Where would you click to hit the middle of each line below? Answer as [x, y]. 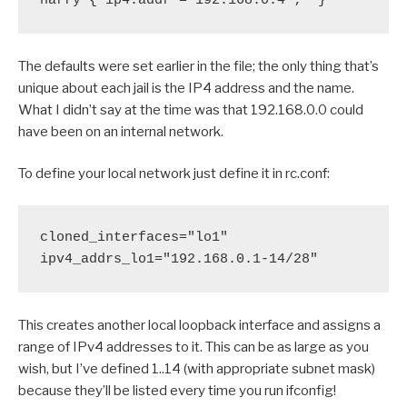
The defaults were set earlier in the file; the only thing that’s [199, 66]
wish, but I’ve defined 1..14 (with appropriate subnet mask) [197, 368]
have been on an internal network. [121, 131]
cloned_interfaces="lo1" [134, 237]
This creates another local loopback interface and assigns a [199, 325]
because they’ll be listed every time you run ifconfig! [177, 390]
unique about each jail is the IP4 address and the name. [186, 88]
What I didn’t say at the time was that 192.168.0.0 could [191, 109]
